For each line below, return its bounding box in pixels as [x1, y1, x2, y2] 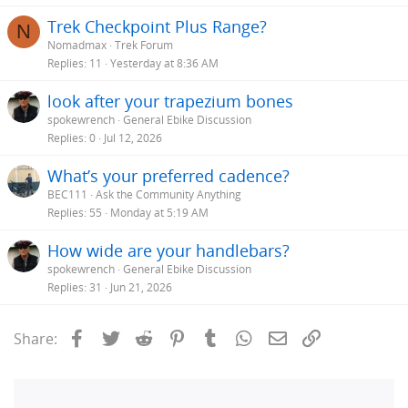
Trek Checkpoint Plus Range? [47, 15, 267, 37]
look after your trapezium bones [47, 89, 293, 112]
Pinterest [188, 326, 251, 347]
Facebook [87, 326, 154, 347]
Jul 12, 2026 [104, 129, 162, 146]
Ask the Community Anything [96, 186, 241, 202]
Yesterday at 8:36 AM [110, 55, 219, 71]
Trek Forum [115, 36, 173, 53]
